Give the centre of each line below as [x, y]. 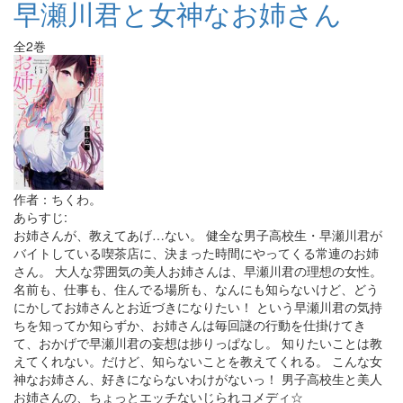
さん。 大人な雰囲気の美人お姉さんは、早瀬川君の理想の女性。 [198, 271]
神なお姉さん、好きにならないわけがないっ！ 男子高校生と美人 [198, 379]
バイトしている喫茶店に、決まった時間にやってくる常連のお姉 [196, 253]
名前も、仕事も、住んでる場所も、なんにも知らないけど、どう [196, 289]
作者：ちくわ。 [58, 199]
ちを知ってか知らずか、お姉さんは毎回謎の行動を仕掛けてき [190, 325]
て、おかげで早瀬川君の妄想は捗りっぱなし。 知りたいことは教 [198, 343]
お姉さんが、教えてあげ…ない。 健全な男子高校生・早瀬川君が [198, 235]
